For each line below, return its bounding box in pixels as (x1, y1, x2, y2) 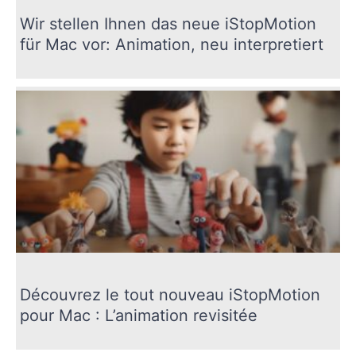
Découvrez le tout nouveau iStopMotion (20, 284, 320, 304)
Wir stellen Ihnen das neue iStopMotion (20, 14, 316, 33)
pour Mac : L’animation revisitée (20, 305, 257, 325)
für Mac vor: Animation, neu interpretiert (20, 34, 323, 54)
